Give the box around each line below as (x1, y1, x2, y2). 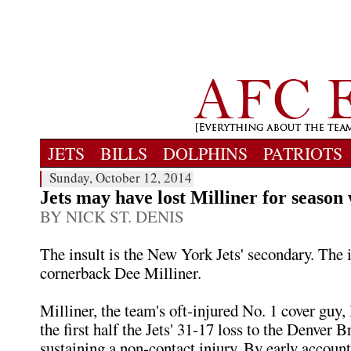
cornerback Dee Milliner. (40, 262, 201, 284)
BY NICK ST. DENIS (40, 205, 184, 227)
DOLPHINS (163, 142, 248, 165)
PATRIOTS (263, 142, 342, 165)
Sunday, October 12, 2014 (49, 168, 192, 186)
